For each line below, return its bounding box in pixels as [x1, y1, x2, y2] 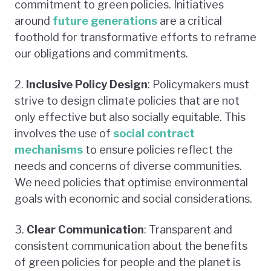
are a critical [157, 14, 222, 27]
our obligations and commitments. [15, 47, 188, 60]
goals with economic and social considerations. [15, 192, 252, 205]
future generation [53, 14, 151, 27]
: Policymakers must [148, 77, 249, 91]
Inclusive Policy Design [26, 77, 148, 91]
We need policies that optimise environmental [15, 175, 248, 189]
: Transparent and [144, 223, 232, 236]
